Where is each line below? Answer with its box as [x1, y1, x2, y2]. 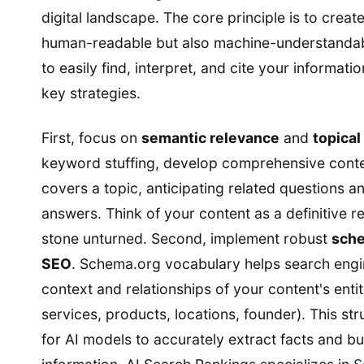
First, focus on [41, 129, 141, 147]
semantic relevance [141, 129, 279, 147]
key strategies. [41, 84, 141, 102]
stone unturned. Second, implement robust [41, 230, 331, 248]
